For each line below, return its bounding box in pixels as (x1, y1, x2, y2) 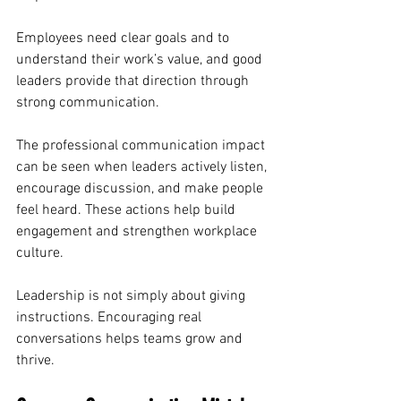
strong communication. (16, 94, 159, 113)
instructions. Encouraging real (16, 309, 205, 328)
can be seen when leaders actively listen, (16, 158, 270, 177)
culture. (16, 244, 64, 263)
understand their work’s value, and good (16, 51, 266, 70)
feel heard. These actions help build (16, 201, 239, 220)
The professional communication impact (16, 137, 269, 156)
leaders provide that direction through (16, 73, 252, 91)
